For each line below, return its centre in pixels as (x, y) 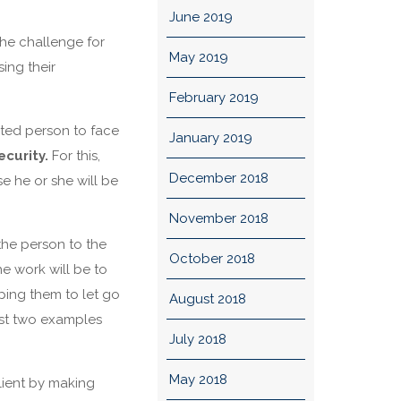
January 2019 (210, 138)
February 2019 (213, 98)
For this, (75, 156)
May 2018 (198, 380)
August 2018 (207, 299)
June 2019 (200, 17)
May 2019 (198, 57)
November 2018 (218, 218)
